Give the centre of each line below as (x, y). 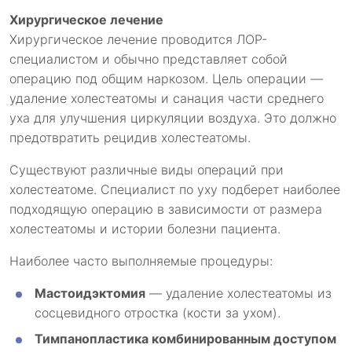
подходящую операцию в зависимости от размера (166, 209)
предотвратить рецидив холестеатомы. (130, 138)
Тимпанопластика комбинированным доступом (185, 339)
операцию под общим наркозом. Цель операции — (166, 79)
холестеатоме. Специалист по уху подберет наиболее (175, 190)
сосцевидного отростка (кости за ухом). (158, 313)
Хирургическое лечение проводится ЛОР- (138, 40)
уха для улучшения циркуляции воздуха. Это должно (173, 118)
